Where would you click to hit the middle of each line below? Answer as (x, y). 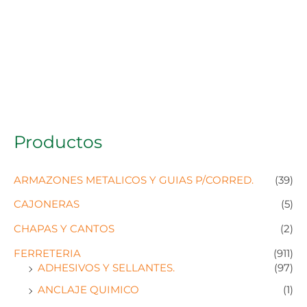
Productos (58, 142)
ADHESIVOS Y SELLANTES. (106, 268)
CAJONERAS (47, 205)
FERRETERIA (47, 254)
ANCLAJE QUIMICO (88, 290)
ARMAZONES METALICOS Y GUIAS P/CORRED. (134, 180)
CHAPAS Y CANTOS (64, 229)
